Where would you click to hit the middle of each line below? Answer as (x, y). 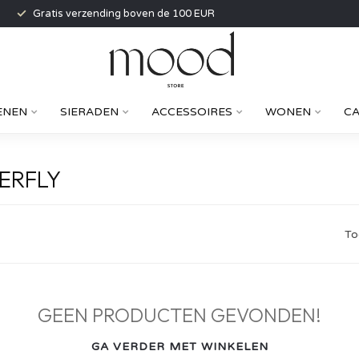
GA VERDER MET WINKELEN (179, 347)
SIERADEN (89, 112)
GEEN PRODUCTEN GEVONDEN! (179, 315)
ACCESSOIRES (192, 112)
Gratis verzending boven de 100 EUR (124, 14)
